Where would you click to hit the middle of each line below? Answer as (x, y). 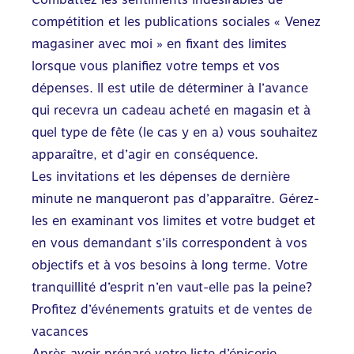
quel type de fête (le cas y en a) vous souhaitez (175, 132)
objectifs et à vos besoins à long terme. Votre (169, 265)
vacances (60, 331)
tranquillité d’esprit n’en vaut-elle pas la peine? (172, 287)
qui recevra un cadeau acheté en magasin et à (171, 110)
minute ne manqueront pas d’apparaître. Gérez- (175, 198)
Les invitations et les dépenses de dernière (161, 176)
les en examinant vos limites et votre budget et (173, 220)
